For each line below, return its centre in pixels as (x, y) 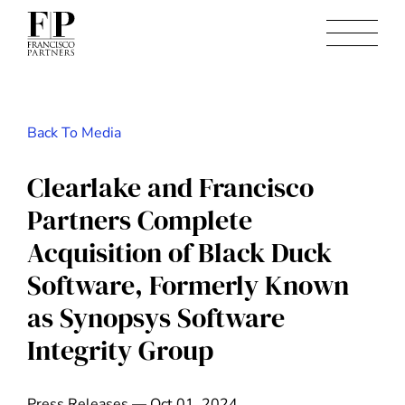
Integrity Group (120, 351)
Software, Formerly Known (188, 286)
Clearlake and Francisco (170, 188)
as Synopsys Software (156, 318)
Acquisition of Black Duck (179, 253)
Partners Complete (140, 221)
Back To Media (74, 133)
